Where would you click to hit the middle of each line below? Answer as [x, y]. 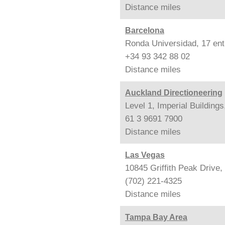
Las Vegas [145, 155]
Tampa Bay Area [156, 217]
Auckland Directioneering [174, 92]
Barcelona [145, 30]
